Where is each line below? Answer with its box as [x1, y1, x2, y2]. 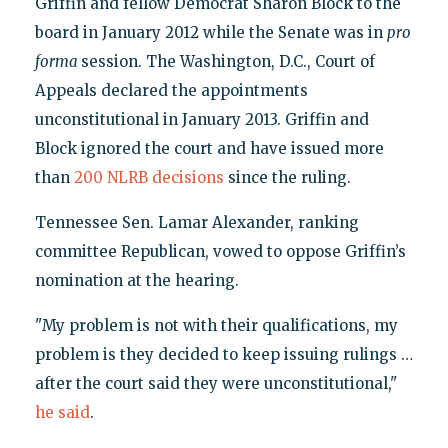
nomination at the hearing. [34, 271, 239, 291]
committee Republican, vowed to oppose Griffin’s [34, 242, 406, 262]
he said [34, 403, 90, 423]
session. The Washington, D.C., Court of [80, 52, 375, 72]
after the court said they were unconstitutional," [34, 374, 397, 394]
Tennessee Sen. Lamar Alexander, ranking [34, 213, 359, 233]
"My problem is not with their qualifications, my [34, 316, 398, 336]
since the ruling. [223, 168, 351, 188]
